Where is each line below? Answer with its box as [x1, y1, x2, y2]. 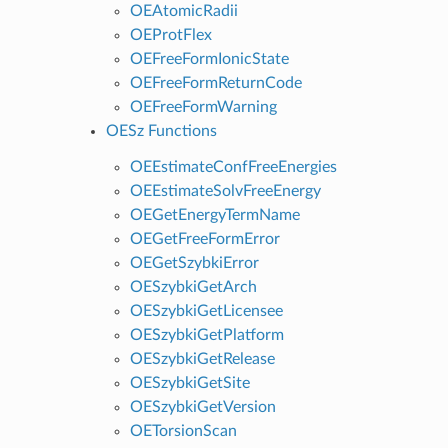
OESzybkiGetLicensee [129, 302, 283, 319]
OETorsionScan [129, 422, 237, 439]
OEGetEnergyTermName [129, 206, 300, 223]
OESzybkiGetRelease [129, 350, 275, 367]
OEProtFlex [129, 26, 212, 43]
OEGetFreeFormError [129, 230, 280, 247]
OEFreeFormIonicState [129, 50, 289, 67]
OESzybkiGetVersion [129, 398, 276, 415]
